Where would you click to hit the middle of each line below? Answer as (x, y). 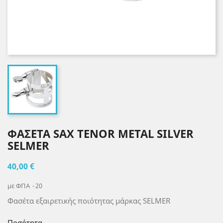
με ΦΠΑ (19, 186)
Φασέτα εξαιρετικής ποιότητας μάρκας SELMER (89, 201)
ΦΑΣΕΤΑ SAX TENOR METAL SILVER (101, 133)
